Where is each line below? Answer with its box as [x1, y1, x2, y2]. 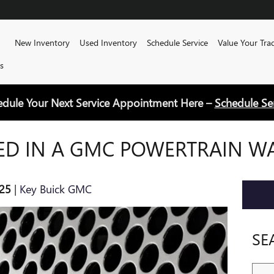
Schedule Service [146, 37, 208, 48]
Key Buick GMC [20, 181, 92, 196]
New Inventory [14, 37, 70, 48]
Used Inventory [79, 37, 137, 48]
